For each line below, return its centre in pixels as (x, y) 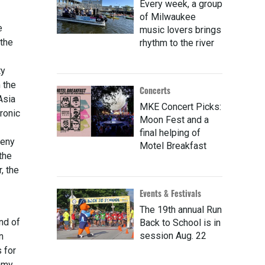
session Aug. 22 (173, 236)
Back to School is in (180, 223)
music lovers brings (180, 30)
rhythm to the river (177, 43)
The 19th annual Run (181, 210)
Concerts (155, 91)
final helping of (170, 133)
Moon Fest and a (174, 120)
